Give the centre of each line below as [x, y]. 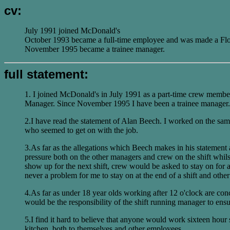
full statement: [46, 74]
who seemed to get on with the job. [81, 130]
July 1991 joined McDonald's [72, 31]
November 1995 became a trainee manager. [95, 49]
